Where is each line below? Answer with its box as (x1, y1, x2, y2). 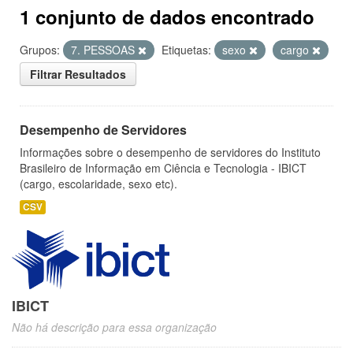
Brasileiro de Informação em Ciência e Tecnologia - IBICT (20, 160, 307, 176)
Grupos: (20, 42, 60, 58)
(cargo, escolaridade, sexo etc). (20, 176, 177, 191)
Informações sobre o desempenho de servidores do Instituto (20, 144, 321, 160)
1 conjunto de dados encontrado (20, 3, 314, 30)
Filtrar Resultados (30, 66, 126, 82)
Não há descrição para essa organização (12, 319, 217, 336)
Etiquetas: (162, 42, 211, 58)
